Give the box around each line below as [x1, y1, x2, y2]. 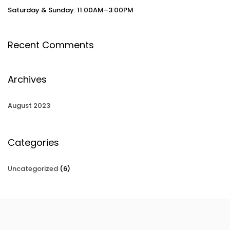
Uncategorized [8, 163, 58, 174]
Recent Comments [8, 38, 94, 51]
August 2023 [8, 100, 50, 110]
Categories [8, 136, 59, 149]
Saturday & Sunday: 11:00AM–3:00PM [8, 5, 133, 15]
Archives [8, 72, 47, 86]
